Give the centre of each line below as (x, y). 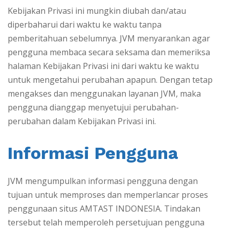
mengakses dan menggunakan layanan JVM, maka (104, 94)
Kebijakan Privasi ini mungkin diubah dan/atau (97, 11)
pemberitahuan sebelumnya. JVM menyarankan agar (109, 39)
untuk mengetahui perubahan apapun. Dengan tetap (110, 80)
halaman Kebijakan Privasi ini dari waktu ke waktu (103, 66)
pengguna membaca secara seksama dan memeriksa (109, 52)
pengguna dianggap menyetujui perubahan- (93, 108)
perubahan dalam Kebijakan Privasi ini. (82, 121)
